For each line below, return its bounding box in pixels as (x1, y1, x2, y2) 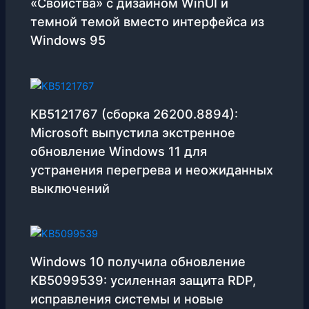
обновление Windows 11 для (30, 143, 208, 159)
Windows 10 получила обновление (30, 253, 246, 269)
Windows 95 (30, 32, 106, 48)
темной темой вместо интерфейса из (30, 14, 265, 30)
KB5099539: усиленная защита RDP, (30, 272, 257, 288)
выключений (30, 180, 110, 196)
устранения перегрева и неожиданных (30, 161, 274, 177)
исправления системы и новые (30, 290, 224, 306)
